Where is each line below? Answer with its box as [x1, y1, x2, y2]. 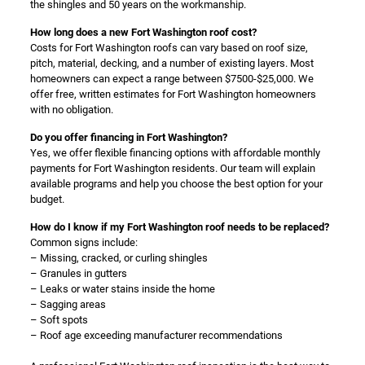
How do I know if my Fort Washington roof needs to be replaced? [29, 221, 329, 233]
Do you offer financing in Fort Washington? [29, 131, 227, 143]
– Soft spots [29, 314, 88, 326]
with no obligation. [29, 103, 113, 116]
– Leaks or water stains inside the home [29, 283, 215, 295]
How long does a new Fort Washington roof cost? [29, 26, 257, 38]
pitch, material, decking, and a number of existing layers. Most [29, 57, 314, 69]
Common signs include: [29, 236, 138, 248]
